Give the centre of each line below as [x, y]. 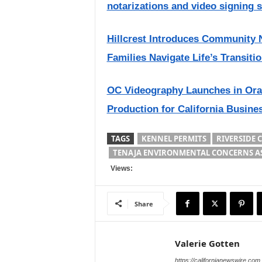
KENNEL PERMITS [174, 139]
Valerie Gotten [207, 243]
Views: [120, 168]
